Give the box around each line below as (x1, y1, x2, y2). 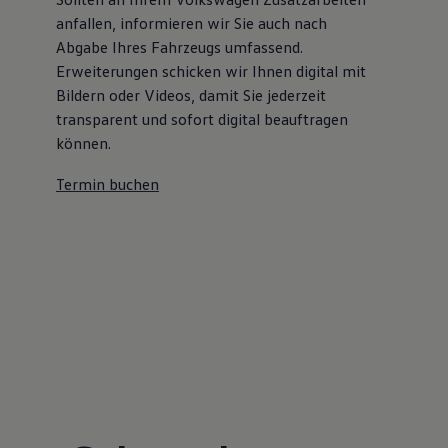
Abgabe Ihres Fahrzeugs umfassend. (55, 36, 303, 57)
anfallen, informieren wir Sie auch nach (55, 12, 327, 33)
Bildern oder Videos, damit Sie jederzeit (55, 84, 326, 105)
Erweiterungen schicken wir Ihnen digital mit (55, 60, 366, 81)
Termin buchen (55, 173, 159, 194)
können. (55, 132, 111, 153)
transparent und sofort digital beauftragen (55, 108, 348, 129)
